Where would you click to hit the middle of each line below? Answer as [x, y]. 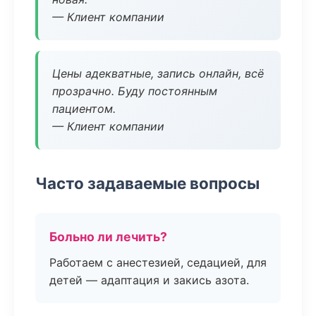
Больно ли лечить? [108, 237]
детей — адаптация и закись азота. [149, 280]
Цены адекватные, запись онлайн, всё [158, 73]
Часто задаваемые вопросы [147, 183]
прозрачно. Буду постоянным [135, 91]
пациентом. [84, 109]
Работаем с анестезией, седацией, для [158, 262]
